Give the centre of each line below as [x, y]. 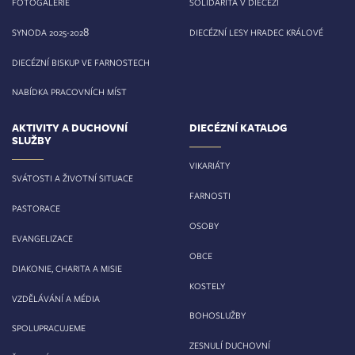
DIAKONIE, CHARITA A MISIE [67, 268]
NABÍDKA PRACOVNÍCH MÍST [69, 92]
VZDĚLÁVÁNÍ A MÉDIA [56, 298]
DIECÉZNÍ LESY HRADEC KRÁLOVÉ [256, 32]
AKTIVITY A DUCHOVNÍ [70, 128]
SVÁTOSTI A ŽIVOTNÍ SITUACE [73, 178]
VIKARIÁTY [210, 166]
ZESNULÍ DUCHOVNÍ [230, 345]
